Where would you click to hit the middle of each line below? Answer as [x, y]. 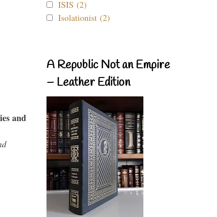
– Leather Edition [88, 83]
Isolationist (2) [84, 17]
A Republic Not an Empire [108, 65]
